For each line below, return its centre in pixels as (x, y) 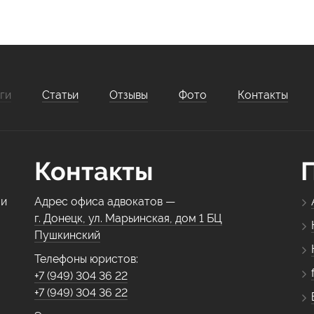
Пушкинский (67, 235)
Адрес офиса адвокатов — (105, 202)
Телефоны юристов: (86, 259)
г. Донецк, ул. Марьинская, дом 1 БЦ (128, 218)
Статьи (60, 95)
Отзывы (129, 95)
